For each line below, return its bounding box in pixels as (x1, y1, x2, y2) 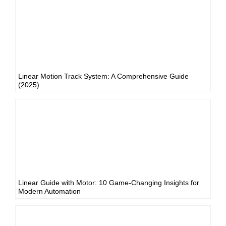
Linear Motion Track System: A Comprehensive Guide (18, 72, 189, 80)
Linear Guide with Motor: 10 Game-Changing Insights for (18, 178, 199, 187)
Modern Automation (18, 187, 81, 195)
